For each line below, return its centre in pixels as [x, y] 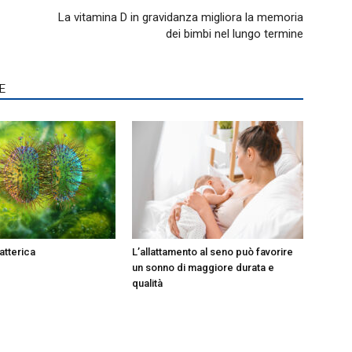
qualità [147, 283]
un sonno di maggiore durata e [203, 268]
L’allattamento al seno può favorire [213, 252]
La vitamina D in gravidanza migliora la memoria [181, 17]
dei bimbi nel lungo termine [235, 34]
